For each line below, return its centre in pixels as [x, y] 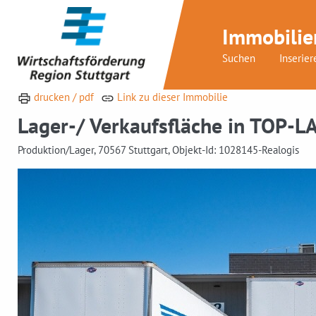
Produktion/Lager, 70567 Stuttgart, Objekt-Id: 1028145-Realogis [158, 150]
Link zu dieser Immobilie [171, 97]
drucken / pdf [62, 97]
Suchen [239, 58]
